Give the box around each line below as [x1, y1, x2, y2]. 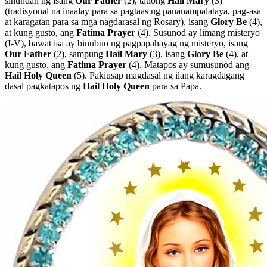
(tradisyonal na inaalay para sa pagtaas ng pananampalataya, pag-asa [5, 5, 261, 16]
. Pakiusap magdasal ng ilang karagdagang [85, 70, 244, 80]
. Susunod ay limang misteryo [148, 27, 260, 38]
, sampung [64, 48, 105, 59]
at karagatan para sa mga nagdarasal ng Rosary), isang [5, 16, 210, 27]
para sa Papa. [150, 80, 201, 91]
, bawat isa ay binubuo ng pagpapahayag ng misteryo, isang [24, 38, 248, 48]
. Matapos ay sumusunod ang [139, 59, 249, 70]
